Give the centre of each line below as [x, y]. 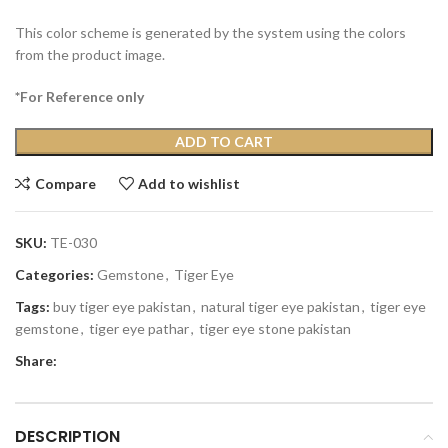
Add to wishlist [189, 183]
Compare [65, 183]
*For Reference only [79, 97]
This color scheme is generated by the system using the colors [210, 33]
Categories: [54, 275]
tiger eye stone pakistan [275, 329]
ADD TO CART [224, 142]
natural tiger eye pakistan [280, 307]
